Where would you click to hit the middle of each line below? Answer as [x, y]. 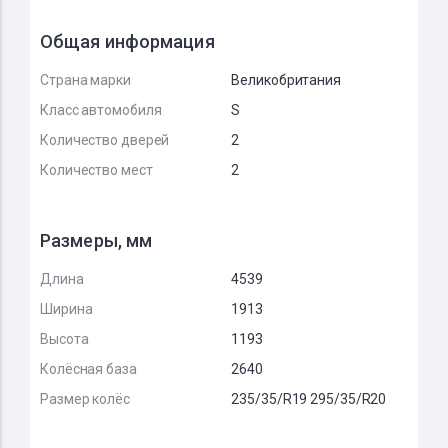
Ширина [66, 309]
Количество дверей [105, 140]
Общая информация [127, 41]
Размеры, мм [96, 240]
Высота [64, 339]
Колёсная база [88, 369]
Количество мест [96, 170]
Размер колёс [85, 399]
